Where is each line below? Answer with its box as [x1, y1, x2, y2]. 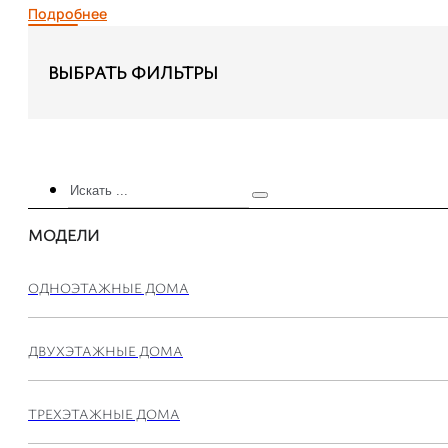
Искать [67, 174, 121, 197]
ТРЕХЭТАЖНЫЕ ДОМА [28, 403, 180, 423]
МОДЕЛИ [28, 223, 99, 246]
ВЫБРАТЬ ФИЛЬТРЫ [48, 59, 218, 84]
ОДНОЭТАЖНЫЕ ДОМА [28, 277, 189, 297]
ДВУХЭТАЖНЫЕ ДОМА [28, 340, 183, 360]
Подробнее [28, 3, 107, 23]
